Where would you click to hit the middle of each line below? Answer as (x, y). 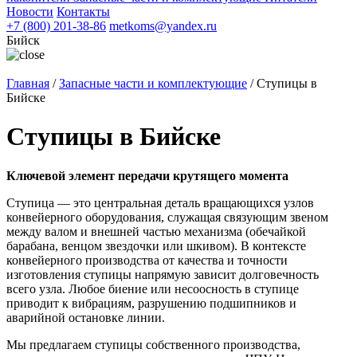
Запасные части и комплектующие (153, 83)
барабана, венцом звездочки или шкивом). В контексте (156, 245)
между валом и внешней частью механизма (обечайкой (156, 231)
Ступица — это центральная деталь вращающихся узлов (160, 202)
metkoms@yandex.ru (163, 26)
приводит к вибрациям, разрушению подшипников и (151, 303)
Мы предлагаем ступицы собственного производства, (153, 344)
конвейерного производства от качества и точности (147, 260)
